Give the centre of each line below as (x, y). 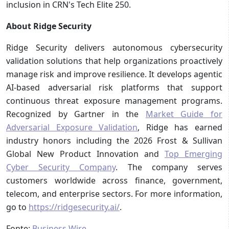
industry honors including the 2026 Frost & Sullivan (114, 140)
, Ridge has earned (180, 127)
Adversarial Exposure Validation (72, 127)
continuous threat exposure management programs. (114, 100)
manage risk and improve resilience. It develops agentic (114, 74)
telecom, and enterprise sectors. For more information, (114, 193)
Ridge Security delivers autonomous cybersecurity (114, 47)
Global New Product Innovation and (85, 154)
